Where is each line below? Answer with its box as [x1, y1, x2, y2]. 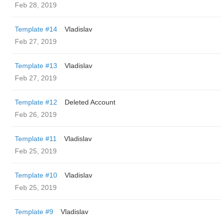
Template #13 [15, 62, 57, 70]
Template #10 [15, 171, 57, 179]
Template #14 [15, 25, 57, 33]
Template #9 [15, 208, 53, 216]
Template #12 [15, 98, 57, 106]
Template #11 [15, 135, 57, 143]
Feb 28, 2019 [15, 1, 57, 9]
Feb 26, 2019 [15, 110, 57, 118]
